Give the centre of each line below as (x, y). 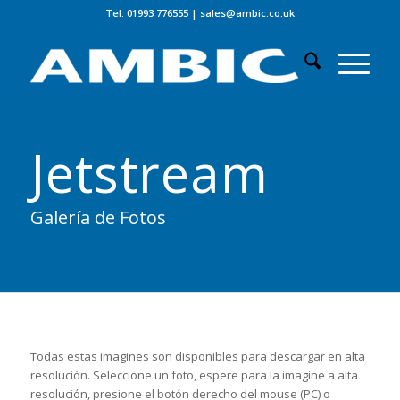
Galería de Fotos (98, 217)
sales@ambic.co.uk (247, 13)
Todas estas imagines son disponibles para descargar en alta (197, 357)
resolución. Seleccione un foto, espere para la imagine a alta (194, 375)
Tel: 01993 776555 (146, 13)
